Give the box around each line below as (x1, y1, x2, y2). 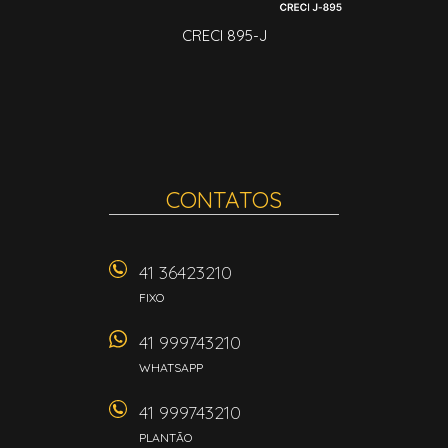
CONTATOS (166, 185, 282, 214)
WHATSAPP (139, 360, 203, 375)
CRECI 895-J (181, 26, 267, 45)
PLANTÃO (139, 430, 192, 445)
